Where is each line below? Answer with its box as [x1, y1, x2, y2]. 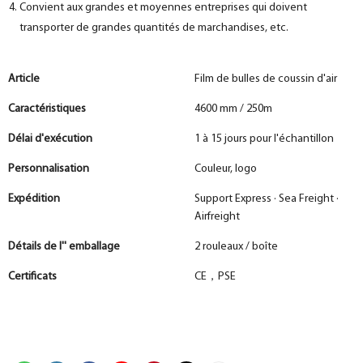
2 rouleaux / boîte [194, 241, 278, 253]
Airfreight [194, 211, 240, 223]
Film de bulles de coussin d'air [194, 73, 337, 85]
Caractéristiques [8, 103, 86, 115]
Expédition [8, 193, 60, 205]
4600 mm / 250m [194, 103, 272, 115]
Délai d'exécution [8, 133, 92, 145]
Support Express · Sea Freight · [194, 193, 339, 205]
